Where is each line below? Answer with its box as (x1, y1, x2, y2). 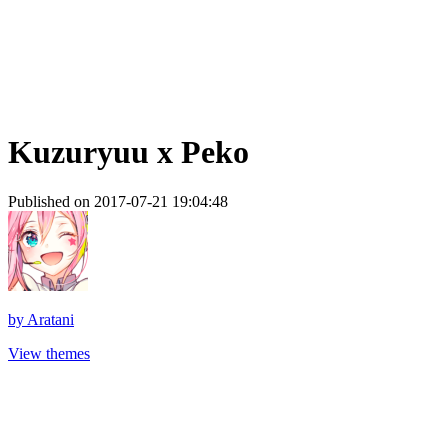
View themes (8, 344, 90, 362)
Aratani (27, 310, 74, 328)
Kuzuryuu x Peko (8, 134, 249, 171)
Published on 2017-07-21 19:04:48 (8, 192, 228, 210)
